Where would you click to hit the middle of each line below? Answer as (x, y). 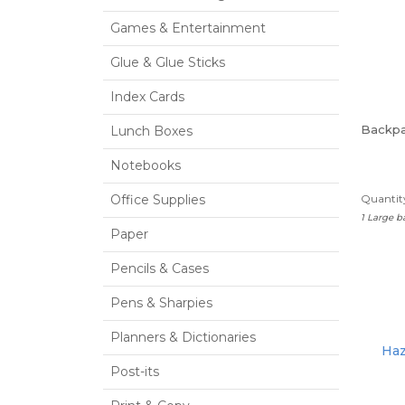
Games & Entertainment (188, 28)
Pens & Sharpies (161, 303)
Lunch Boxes (151, 131)
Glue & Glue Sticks (168, 62)
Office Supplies (158, 200)
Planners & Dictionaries (183, 337)
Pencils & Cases (160, 268)
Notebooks (146, 165)
